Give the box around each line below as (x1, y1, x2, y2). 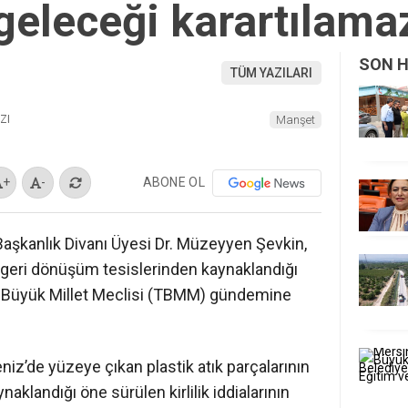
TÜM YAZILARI (230, 66, 312, 81)
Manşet (276, 112, 315, 127)
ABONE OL (142, 174, 205, 189)
